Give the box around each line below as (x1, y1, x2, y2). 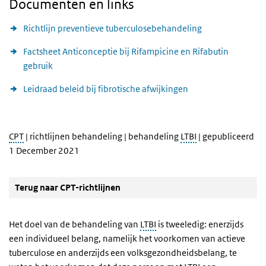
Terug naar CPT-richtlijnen (15, 181, 121, 193)
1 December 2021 (9, 144, 80, 156)
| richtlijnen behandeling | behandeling (24, 130, 180, 142)
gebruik (23, 59, 53, 71)
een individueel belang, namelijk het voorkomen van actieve (9, 232, 245, 244)
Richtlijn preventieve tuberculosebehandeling (23, 22, 202, 34)
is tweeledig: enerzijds (156, 218, 243, 230)
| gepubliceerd (197, 130, 254, 142)
